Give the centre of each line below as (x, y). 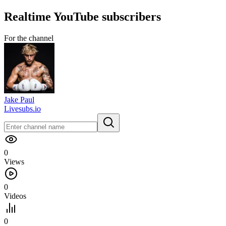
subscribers (130, 16)
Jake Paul (19, 99)
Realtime (29, 16)
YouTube (76, 16)
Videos (15, 196)
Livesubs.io (22, 108)
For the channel (29, 38)
